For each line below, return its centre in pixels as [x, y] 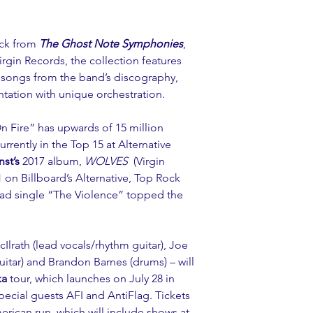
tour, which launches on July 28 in [92, 278]
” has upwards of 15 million [98, 127]
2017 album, [52, 161]
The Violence [86, 194]
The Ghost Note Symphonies [111, 43]
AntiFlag [129, 295]
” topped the [152, 194]
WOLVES [108, 161]
